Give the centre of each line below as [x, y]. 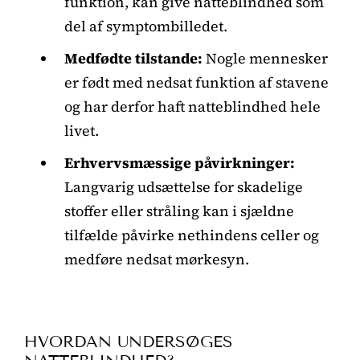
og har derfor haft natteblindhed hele [192, 106]
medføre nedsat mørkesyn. [157, 259]
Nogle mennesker [265, 58]
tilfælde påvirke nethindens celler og [192, 235]
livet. [82, 130]
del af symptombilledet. [146, 26]
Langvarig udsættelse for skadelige [184, 186]
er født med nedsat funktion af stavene [196, 82]
